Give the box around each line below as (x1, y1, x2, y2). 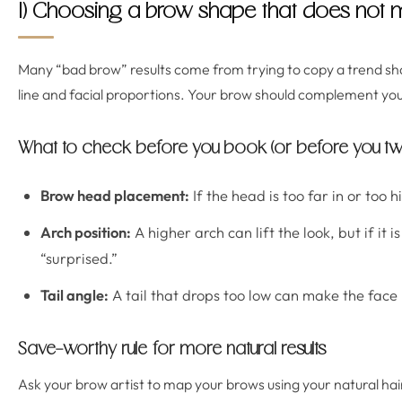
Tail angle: (40, 285, 109, 304)
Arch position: (40, 223, 131, 241)
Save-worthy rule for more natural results (18, 341, 326, 359)
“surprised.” (40, 249, 118, 267)
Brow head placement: (40, 186, 189, 205)
